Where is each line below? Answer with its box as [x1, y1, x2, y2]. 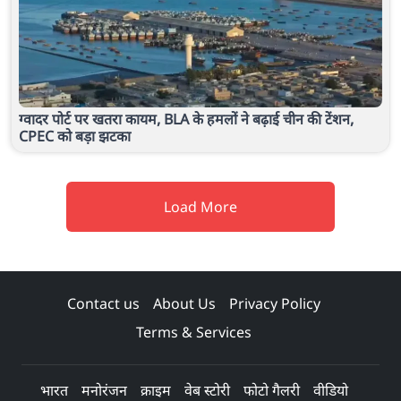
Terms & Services [136, 321, 252, 342]
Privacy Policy [229, 293, 320, 313]
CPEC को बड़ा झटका [19, 125, 131, 146]
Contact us [67, 293, 140, 313]
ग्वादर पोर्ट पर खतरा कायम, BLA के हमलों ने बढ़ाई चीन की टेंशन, [19, 108, 354, 129]
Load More [164, 196, 237, 217]
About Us [153, 293, 216, 313]
